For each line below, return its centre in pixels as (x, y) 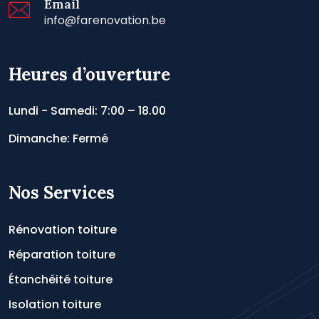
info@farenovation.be (105, 20)
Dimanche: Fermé (58, 138)
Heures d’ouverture (89, 74)
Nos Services (62, 192)
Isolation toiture (55, 304)
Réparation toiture (62, 254)
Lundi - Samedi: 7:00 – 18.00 (87, 110)
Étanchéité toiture (61, 279)
